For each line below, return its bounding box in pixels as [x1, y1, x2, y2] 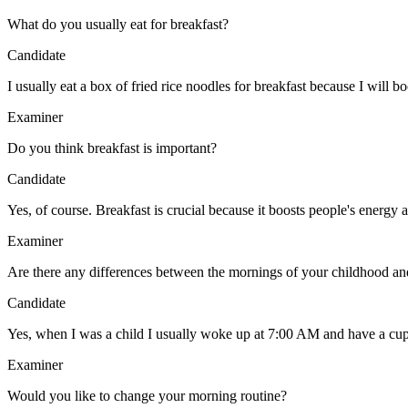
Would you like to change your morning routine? [7, 387, 287, 403]
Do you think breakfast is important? [7, 139, 217, 156]
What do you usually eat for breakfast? [7, 15, 229, 32]
